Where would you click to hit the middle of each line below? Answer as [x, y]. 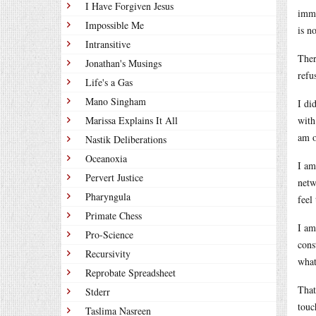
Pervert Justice [114, 177]
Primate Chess [114, 215]
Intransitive [108, 44]
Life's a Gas [109, 82]
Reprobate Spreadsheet [130, 273]
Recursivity [108, 254]
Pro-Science [109, 235]
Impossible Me [115, 25]
